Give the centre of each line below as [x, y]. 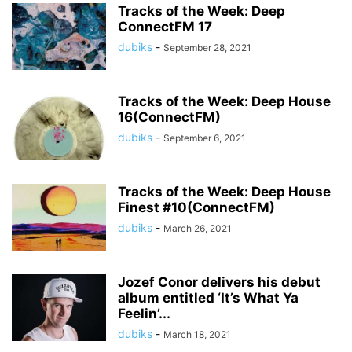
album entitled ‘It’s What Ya [208, 298]
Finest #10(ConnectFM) [196, 207]
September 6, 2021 [205, 138]
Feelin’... [144, 313]
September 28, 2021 [207, 48]
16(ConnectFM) [169, 117]
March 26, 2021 [198, 228]
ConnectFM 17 [165, 27]
